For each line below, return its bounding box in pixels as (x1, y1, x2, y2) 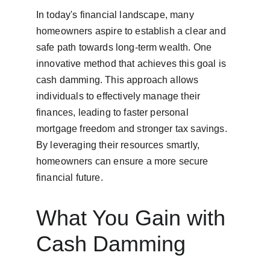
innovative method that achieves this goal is (36, 58, 229, 69)
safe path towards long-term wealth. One (36, 42, 215, 52)
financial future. (36, 172, 103, 183)
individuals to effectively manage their (36, 91, 203, 101)
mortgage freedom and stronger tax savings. (36, 124, 230, 134)
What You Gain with (36, 206, 231, 230)
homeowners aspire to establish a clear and (36, 26, 228, 36)
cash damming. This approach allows (36, 75, 201, 85)
